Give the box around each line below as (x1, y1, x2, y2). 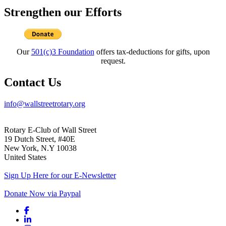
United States (4, 153, 46, 162)
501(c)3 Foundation (31, 47, 94, 56)
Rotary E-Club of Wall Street (4, 126, 96, 135)
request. (100, 56, 126, 66)
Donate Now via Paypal (4, 189, 81, 198)
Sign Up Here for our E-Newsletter (4, 171, 116, 180)
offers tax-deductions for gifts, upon (94, 47, 210, 56)
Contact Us (4, 76, 61, 89)
